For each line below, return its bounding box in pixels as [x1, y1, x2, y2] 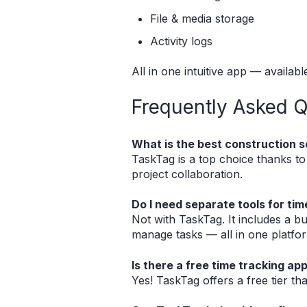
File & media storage [150, 11, 255, 25]
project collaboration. [132, 167, 243, 181]
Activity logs [150, 34, 213, 48]
